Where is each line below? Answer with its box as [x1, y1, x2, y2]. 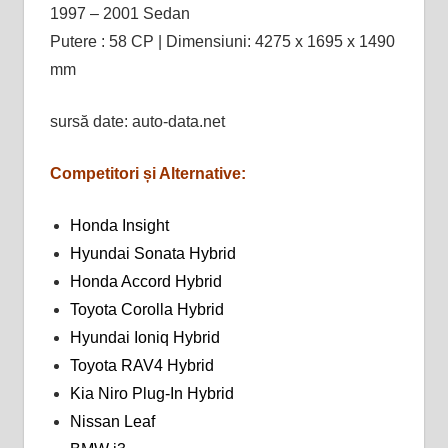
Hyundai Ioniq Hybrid [69, 328, 220, 346]
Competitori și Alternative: [49, 164, 246, 182]
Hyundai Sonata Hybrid [69, 244, 236, 262]
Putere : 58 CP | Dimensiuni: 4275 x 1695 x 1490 [49, 32, 395, 50]
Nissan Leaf [69, 412, 155, 430]
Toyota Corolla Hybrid [69, 300, 224, 318]
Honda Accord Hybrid [69, 272, 222, 290]
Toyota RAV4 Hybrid [69, 356, 214, 374]
